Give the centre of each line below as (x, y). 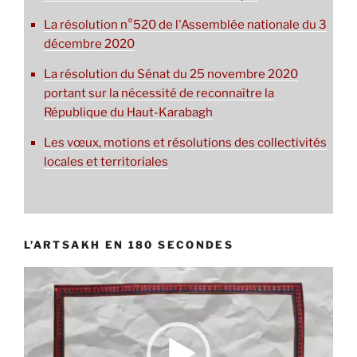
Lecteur (45, 276)
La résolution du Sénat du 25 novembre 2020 (171, 75)
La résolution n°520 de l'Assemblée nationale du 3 (185, 25)
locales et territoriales (106, 162)
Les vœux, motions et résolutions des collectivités (185, 143)
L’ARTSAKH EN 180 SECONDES (129, 244)
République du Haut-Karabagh (128, 113)
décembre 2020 (89, 44)
